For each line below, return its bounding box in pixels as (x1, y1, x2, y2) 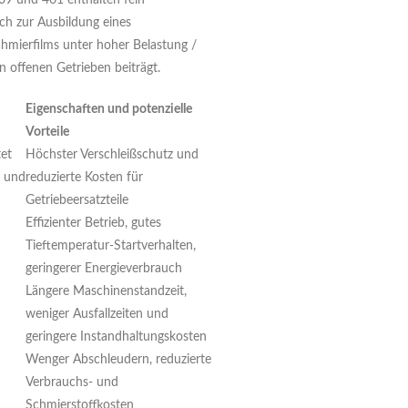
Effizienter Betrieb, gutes (25, 217, 161, 229)
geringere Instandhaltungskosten (25, 331, 207, 343)
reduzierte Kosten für (25, 171, 143, 184)
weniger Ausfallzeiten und (25, 308, 168, 321)
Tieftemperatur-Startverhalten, (25, 240, 196, 252)
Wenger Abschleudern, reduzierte (25, 353, 211, 366)
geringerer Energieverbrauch (25, 262, 182, 275)
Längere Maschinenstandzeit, (25, 285, 187, 298)
